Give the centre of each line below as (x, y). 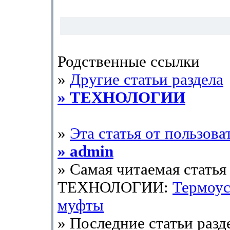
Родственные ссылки (129, 62)
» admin (85, 151)
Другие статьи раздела (147, 80)
